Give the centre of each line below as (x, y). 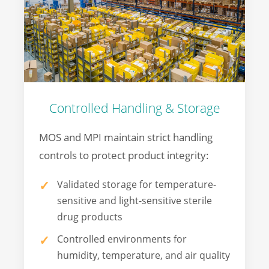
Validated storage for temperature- (137, 185)
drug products (90, 217)
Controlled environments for (122, 239)
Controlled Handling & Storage (134, 108)
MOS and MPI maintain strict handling (126, 138)
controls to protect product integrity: (124, 156)
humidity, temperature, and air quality (144, 255)
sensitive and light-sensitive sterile (134, 201)
